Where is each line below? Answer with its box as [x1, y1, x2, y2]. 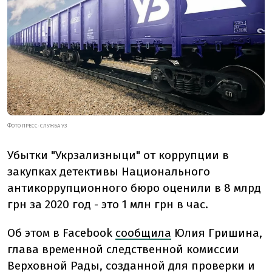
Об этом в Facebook [7, 225, 115, 240]
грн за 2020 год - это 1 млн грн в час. [7, 197, 208, 211]
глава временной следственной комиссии [7, 242, 239, 256]
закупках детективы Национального [7, 164, 210, 178]
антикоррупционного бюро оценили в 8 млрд [7, 180, 261, 195]
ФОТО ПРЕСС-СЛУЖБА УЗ [7, 122, 67, 129]
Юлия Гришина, [171, 225, 262, 240]
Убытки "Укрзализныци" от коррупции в [7, 148, 229, 162]
